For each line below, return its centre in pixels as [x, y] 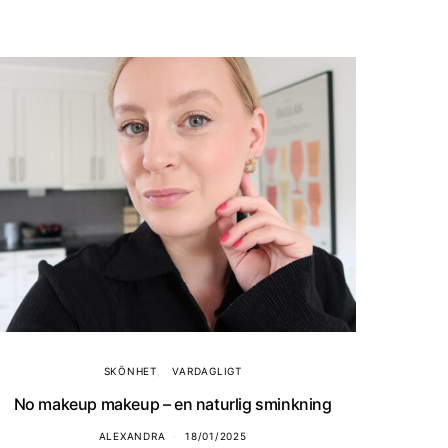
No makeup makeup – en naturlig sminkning [172, 404]
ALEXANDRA [132, 436]
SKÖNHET [130, 371]
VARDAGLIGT [207, 371]
